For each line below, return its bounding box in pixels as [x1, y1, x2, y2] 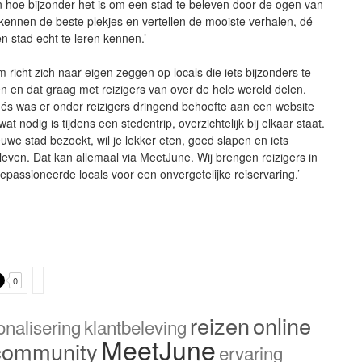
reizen [190, 309, 250, 341]
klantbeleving [84, 313, 187, 339]
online [253, 309, 312, 341]
